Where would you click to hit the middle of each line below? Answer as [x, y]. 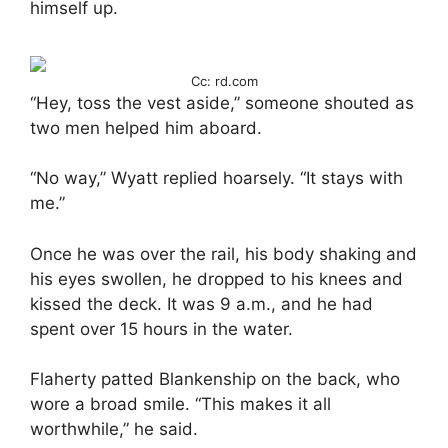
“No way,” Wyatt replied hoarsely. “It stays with [216, 178]
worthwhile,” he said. [114, 429]
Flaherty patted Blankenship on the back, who [215, 379]
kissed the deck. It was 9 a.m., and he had [201, 303]
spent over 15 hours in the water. [161, 328]
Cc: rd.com [224, 80]
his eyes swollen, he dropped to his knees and [216, 278]
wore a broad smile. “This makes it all [180, 404]
